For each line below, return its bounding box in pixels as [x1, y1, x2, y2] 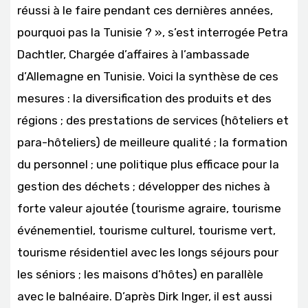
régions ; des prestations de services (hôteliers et [17, 113, 289, 127]
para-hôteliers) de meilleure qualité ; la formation [17, 135, 287, 149]
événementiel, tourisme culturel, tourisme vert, [17, 223, 276, 237]
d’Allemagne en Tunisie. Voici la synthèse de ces [17, 69, 278, 83]
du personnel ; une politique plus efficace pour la [17, 157, 279, 171]
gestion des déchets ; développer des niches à [17, 179, 270, 193]
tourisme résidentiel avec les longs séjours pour [17, 245, 278, 259]
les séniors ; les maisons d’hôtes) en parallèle [17, 267, 263, 281]
